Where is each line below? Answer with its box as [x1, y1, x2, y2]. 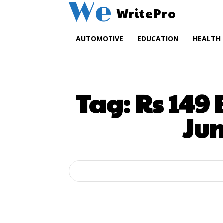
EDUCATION [137, 34, 179, 43]
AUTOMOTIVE [76, 34, 123, 43]
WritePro [116, 4, 176, 22]
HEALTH [193, 34, 221, 43]
